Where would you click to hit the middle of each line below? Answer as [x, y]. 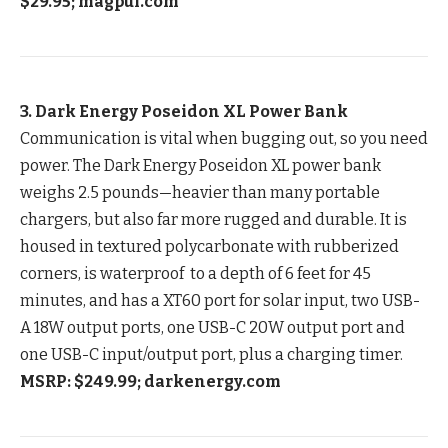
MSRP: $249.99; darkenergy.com [150, 382]
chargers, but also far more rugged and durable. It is [213, 220]
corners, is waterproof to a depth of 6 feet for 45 [195, 274]
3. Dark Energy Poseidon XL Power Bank [184, 112]
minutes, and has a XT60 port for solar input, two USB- [220, 301]
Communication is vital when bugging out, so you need [224, 139]
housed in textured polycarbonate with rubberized [209, 247]
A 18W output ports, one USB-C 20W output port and [212, 328]
